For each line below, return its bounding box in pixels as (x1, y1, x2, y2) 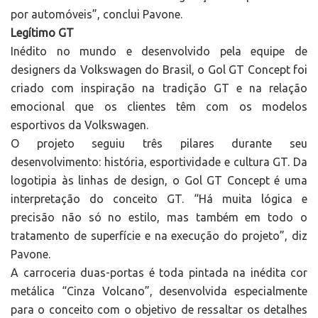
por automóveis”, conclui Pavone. (11, 8, 185, 21)
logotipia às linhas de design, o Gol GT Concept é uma (11, 174, 307, 187)
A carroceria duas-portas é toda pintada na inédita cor (11, 266, 307, 280)
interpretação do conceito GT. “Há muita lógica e (11, 192, 307, 206)
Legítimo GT (11, 26, 74, 40)
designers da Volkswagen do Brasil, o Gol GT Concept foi (11, 63, 307, 77)
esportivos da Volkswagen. (11, 119, 151, 132)
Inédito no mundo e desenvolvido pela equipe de (11, 45, 307, 58)
